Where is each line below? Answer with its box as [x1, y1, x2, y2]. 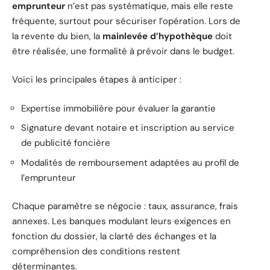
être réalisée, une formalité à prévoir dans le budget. [12, 45, 234, 57]
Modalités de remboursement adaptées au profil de [21, 156, 239, 169]
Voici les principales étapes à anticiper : [12, 74, 181, 86]
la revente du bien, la [12, 30, 102, 42]
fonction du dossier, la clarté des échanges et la [12, 230, 216, 243]
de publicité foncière [21, 137, 110, 149]
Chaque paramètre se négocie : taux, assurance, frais [12, 200, 238, 213]
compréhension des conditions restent [12, 245, 180, 258]
